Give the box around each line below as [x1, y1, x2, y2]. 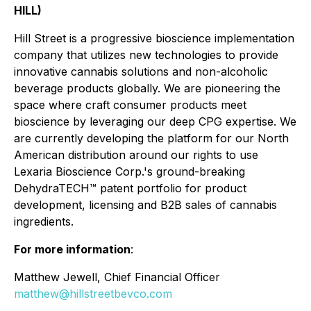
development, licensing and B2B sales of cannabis [14, 198, 277, 212]
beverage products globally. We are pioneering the [14, 81, 280, 95]
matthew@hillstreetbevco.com [14, 287, 172, 301]
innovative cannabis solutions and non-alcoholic [14, 65, 268, 78]
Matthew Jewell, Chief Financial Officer [14, 270, 220, 284]
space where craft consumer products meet [14, 98, 246, 112]
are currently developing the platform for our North [14, 131, 289, 145]
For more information [14, 242, 131, 256]
